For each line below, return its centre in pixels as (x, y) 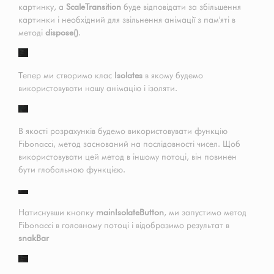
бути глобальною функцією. (72, 170)
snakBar (34, 238)
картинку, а (42, 7)
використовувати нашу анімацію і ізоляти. (98, 88)
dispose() (62, 33)
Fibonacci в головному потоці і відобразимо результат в (124, 225)
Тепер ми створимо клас (66, 76)
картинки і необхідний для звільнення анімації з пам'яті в (127, 20)
